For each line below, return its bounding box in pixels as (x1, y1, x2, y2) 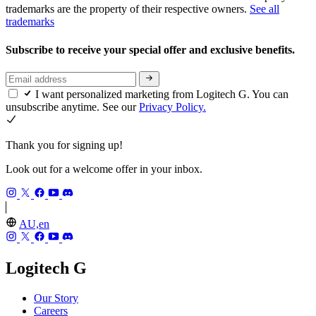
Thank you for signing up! (6, 139, 123, 152)
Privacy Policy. (139, 101, 206, 114)
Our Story (34, 291, 78, 304)
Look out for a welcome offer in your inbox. (6, 163, 202, 176)
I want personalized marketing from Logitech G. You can (35, 88, 288, 101)
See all (250, 3, 279, 16)
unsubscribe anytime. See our (6, 101, 139, 114)
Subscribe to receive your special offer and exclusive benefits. (6, 43, 298, 56)
